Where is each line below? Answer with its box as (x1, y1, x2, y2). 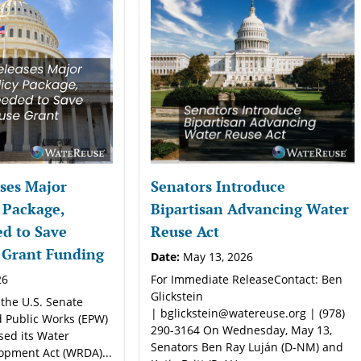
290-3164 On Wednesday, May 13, (151, 322, 333, 338)
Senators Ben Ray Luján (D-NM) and (151, 338, 344, 355)
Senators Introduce (151, 176, 286, 196)
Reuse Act (151, 221, 220, 241)
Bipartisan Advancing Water (151, 198, 350, 218)
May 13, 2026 (180, 248, 254, 264)
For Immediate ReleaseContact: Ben (151, 271, 343, 287)
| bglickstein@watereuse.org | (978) (151, 305, 346, 321)
